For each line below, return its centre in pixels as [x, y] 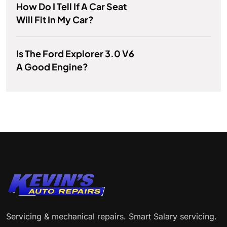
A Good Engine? [52, 67]
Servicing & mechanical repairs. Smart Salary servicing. [111, 217]
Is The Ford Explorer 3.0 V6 [75, 54]
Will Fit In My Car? [55, 20]
